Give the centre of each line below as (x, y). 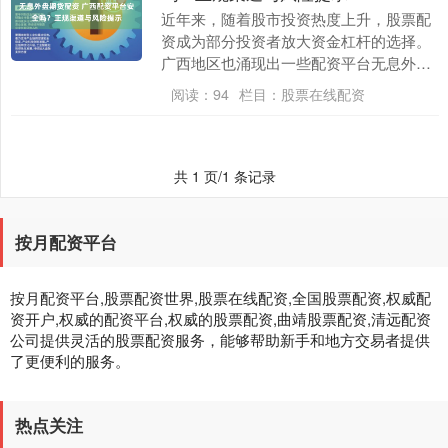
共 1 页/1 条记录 (225, 176)
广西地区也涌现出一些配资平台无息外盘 (295, 62)
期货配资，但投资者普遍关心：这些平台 (295, 84)
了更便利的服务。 (70, 360)
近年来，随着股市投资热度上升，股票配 (295, 18)
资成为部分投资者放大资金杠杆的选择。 (295, 40)
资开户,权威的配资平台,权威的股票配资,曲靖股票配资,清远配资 (220, 318)
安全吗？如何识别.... (228, 106)
